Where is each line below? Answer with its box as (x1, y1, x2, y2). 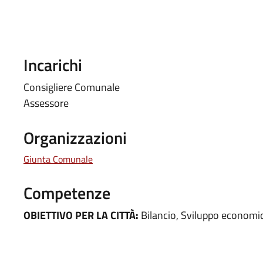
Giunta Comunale (23, 152, 93, 166)
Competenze (23, 180, 110, 205)
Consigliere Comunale (23, 79, 120, 95)
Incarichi (23, 52, 82, 77)
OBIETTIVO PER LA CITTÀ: (23, 207, 141, 223)
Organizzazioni (23, 125, 127, 150)
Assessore (23, 95, 69, 111)
